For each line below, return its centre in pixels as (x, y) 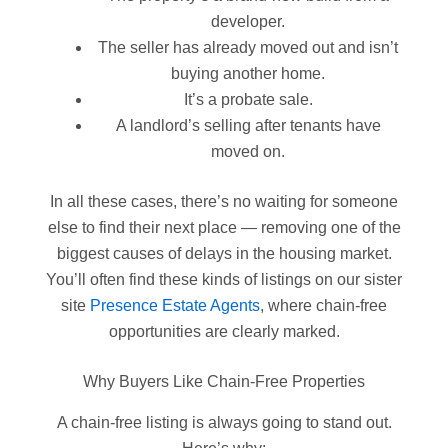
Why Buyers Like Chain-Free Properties (224, 381)
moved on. (248, 151)
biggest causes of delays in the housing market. (224, 253)
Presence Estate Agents (175, 305)
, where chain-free (323, 305)
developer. (248, 21)
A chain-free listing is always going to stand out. (224, 422)
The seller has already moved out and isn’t (248, 47)
